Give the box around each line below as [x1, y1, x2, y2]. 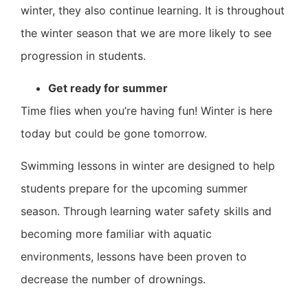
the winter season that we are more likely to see [21, 25, 272, 40]
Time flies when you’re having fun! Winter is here [21, 103, 272, 118]
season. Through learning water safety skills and [21, 204, 272, 219]
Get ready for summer [48, 80, 168, 95]
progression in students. [21, 48, 146, 63]
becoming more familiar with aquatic [21, 227, 212, 241]
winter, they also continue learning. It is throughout [21, 3, 285, 17]
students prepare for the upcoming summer [21, 181, 247, 196]
